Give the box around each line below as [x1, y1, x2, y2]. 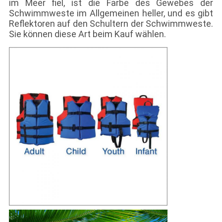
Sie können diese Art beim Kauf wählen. [8, 29, 166, 40]
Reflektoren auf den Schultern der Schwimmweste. [8, 18, 214, 29]
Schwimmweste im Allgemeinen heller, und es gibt [8, 8, 214, 19]
